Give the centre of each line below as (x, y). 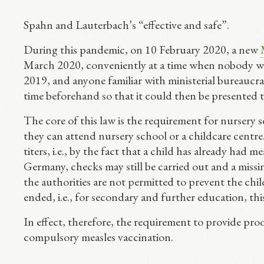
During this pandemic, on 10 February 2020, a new (142, 49)
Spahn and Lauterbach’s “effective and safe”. (126, 25)
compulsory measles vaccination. (98, 237)
